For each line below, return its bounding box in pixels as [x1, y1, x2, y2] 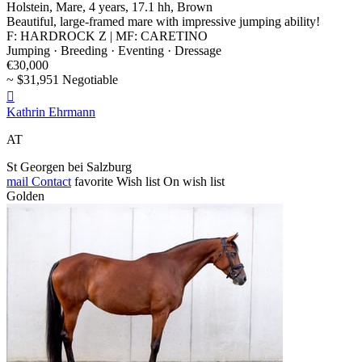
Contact [28, 175, 71, 189]
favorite [74, 175, 113, 189]
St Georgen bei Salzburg [6, 160, 132, 175]
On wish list [163, 175, 225, 189]
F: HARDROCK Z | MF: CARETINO [6, 29, 208, 44]
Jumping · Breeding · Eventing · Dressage [6, 44, 221, 58]
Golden [6, 189, 44, 204]
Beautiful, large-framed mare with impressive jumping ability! [6, 15, 320, 29]
